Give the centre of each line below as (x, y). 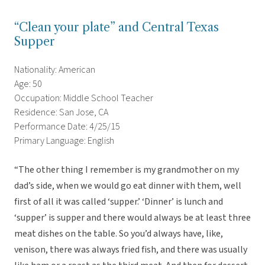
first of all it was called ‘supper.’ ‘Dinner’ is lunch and (119, 202)
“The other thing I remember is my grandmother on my (127, 170)
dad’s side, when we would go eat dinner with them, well (128, 186)
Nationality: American (55, 70)
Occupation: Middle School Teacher (84, 98)
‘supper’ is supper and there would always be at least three (132, 218)
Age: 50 (28, 84)
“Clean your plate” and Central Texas (117, 28)
